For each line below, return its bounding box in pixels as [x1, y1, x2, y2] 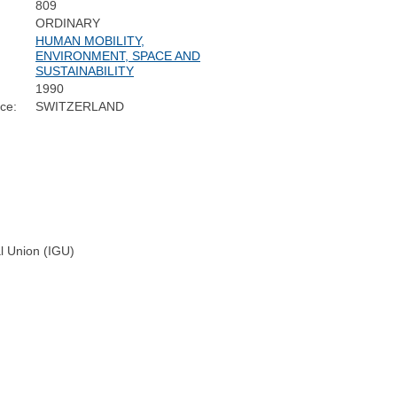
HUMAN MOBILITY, [35, 34, 145, 49]
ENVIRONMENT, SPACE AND [35, 49, 201, 64]
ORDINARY [35, 16, 101, 31]
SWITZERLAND [35, 99, 125, 114]
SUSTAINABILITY [35, 64, 135, 79]
